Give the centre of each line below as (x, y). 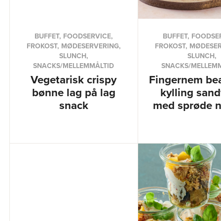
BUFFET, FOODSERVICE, (74, 36)
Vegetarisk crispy (74, 79)
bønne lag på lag (74, 92)
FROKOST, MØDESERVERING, (74, 46)
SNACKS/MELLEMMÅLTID (74, 66)
